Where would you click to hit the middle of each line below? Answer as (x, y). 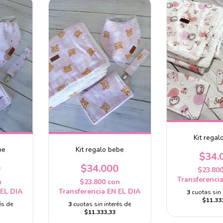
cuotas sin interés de (102, 204)
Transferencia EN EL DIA (100, 192)
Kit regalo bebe (100, 150)
